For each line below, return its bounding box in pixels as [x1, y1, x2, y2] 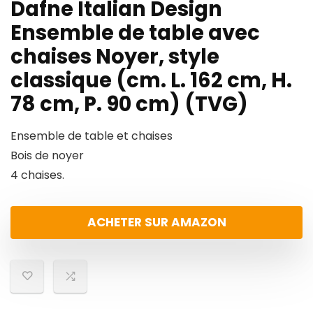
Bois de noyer [10, 147, 84, 163]
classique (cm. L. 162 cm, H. [10, 66, 292, 94]
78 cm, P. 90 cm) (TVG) [10, 90, 248, 118]
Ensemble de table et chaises [10, 128, 173, 144]
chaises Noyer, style [10, 43, 219, 71]
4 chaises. [10, 167, 64, 183]
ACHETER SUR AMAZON [87, 214, 226, 231]
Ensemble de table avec [10, 19, 260, 47]
